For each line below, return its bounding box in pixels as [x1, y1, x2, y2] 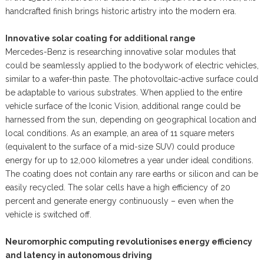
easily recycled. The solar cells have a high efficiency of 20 [5, 183, 230, 193]
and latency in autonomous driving [5, 250, 152, 260]
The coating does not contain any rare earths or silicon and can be [5, 169, 258, 179]
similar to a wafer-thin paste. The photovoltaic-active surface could [5, 74, 258, 84]
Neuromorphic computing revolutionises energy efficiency [5, 237, 252, 247]
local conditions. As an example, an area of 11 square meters [5, 128, 235, 138]
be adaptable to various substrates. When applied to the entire [5, 88, 242, 98]
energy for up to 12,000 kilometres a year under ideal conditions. [5, 156, 253, 166]
